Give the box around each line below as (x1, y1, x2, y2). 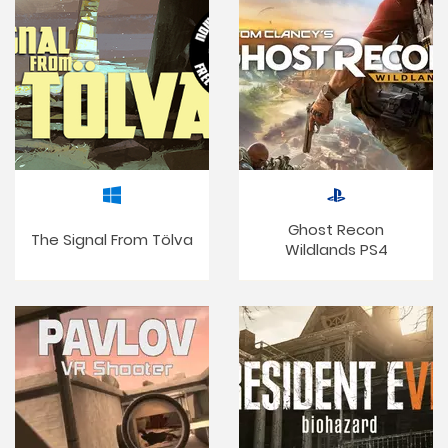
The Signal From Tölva (31, 229, 193, 250)
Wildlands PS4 (284, 239, 388, 260)
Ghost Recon (288, 219, 384, 240)
